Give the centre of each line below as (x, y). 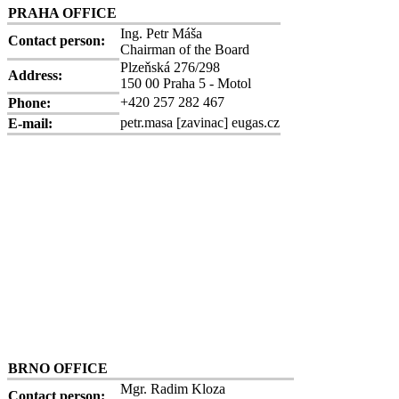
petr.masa (147, 123)
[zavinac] (202, 123)
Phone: (29, 103)
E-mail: (30, 124)
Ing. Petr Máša (161, 34)
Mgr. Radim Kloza (173, 389)
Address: (35, 76)
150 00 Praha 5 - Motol (186, 84)
